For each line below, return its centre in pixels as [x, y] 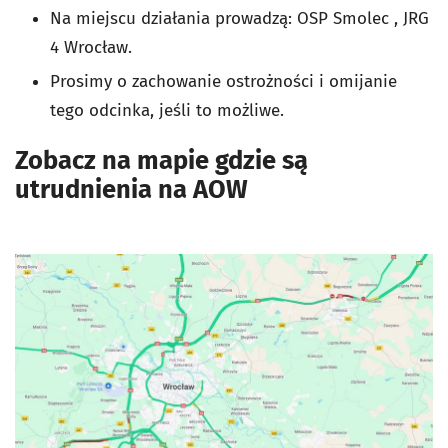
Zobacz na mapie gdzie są [161, 161]
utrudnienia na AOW [131, 190]
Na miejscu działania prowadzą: [173, 19]
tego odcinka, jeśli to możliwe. [167, 111]
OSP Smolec [343, 19]
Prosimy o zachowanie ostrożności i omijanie [223, 82]
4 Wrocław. [91, 48]
